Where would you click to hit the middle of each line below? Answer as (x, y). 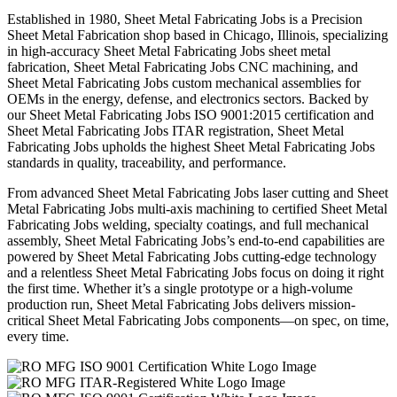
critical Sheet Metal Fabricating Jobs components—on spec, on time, (198, 321)
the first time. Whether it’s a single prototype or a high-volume (180, 289)
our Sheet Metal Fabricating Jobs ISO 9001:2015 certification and (191, 115)
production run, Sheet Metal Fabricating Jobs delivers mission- (181, 305)
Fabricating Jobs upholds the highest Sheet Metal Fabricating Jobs (191, 147)
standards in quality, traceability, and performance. (147, 163)
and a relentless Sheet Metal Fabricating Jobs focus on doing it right (195, 273)
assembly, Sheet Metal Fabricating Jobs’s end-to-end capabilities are (196, 241)
